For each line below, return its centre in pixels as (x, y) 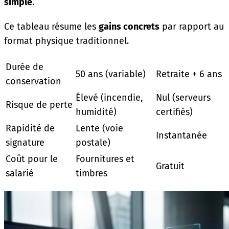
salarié (20, 173)
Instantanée (181, 135)
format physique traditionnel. (66, 41)
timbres (91, 173)
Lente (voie (99, 128)
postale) (93, 142)
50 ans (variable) (111, 74)
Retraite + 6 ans (189, 74)
